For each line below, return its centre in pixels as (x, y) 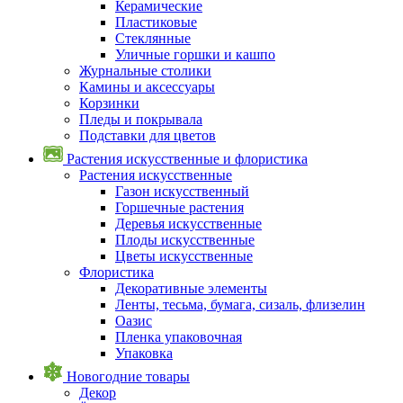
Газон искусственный (182, 191)
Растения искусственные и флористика (187, 158)
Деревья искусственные (188, 223)
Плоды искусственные (185, 239)
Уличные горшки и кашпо (195, 54)
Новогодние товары (128, 376)
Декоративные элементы (191, 288)
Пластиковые (156, 22)
